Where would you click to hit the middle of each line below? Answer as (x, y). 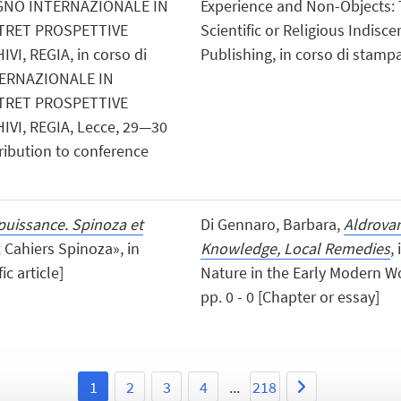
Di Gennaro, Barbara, (272, 224)
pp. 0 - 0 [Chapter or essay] (290, 296)
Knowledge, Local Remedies (295, 248)
